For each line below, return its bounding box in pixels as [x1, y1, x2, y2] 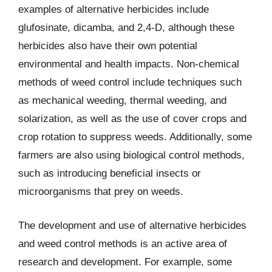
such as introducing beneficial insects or [18, 168, 201, 179]
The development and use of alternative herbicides [18, 219, 246, 231]
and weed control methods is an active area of [18, 237, 227, 250]
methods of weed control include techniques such [18, 76, 242, 88]
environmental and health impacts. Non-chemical [18, 58, 239, 70]
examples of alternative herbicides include [18, 4, 209, 15]
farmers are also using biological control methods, [18, 149, 245, 161]
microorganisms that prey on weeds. [18, 186, 183, 197]
